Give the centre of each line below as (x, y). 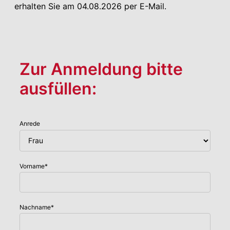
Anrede (30, 124)
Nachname (35, 207)
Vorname (32, 166)
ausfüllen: (58, 89)
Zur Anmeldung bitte (101, 69)
